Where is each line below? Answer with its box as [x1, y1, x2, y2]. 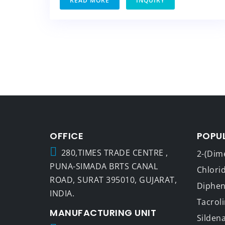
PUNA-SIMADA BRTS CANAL [50, 160, 158, 172]
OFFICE [50, 129, 83, 142]
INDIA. [50, 187, 74, 199]
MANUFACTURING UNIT [50, 206, 156, 219]
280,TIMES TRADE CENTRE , [61, 147, 168, 158]
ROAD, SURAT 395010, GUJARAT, [50, 174, 177, 185]
